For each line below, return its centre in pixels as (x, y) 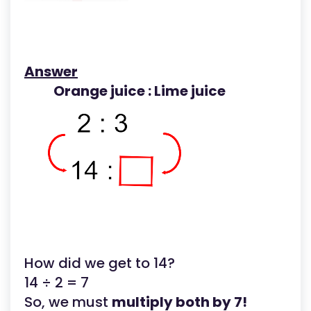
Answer (51, 72)
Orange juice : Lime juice (135, 91)
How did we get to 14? (100, 263)
